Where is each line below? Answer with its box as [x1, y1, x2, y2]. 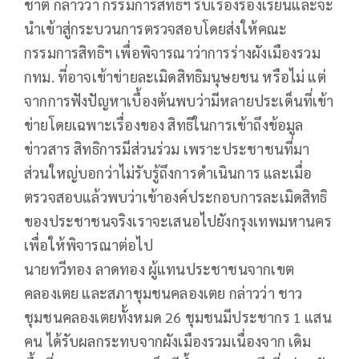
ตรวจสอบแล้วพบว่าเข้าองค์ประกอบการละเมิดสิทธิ [24, 187, 328, 206]
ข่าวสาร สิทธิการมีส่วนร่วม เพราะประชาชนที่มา [24, 139, 310, 158]
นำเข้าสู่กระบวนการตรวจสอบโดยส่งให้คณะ [24, 18, 288, 38]
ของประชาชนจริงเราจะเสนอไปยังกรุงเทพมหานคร [24, 211, 332, 230]
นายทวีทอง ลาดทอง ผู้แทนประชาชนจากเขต [24, 259, 294, 278]
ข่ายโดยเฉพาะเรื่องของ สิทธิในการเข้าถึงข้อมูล [24, 115, 304, 134]
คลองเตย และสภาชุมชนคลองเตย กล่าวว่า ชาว [24, 283, 303, 302]
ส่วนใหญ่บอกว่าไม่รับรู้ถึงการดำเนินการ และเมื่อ [24, 163, 313, 182]
